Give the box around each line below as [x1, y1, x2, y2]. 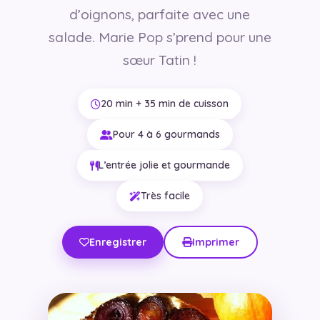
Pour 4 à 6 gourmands [112, 128, 220, 141]
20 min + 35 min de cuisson [101, 97, 229, 111]
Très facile [141, 189, 191, 203]
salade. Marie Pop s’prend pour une [48, 29, 271, 46]
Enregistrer [89, 236, 146, 249]
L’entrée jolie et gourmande [98, 159, 230, 172]
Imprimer [191, 236, 239, 249]
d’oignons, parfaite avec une [69, 6, 251, 24]
